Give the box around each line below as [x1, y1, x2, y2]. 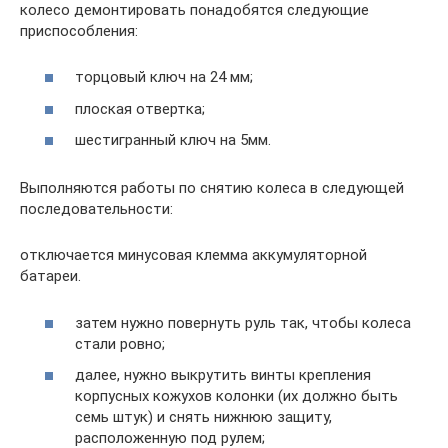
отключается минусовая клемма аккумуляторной [20, 246, 367, 265]
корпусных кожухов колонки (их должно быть [75, 387, 398, 406]
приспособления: [20, 21, 138, 40]
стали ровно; [75, 334, 165, 353]
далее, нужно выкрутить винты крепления [75, 366, 371, 385]
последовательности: [20, 200, 173, 219]
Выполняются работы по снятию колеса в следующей [20, 179, 404, 198]
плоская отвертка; [75, 99, 205, 118]
